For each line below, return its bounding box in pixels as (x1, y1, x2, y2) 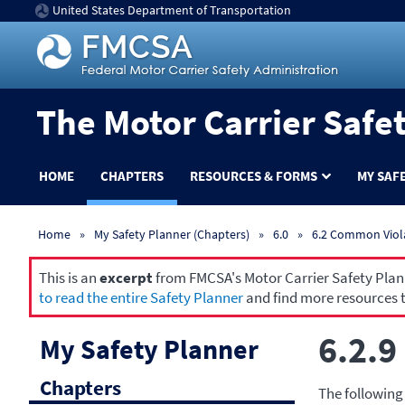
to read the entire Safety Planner (39, 287, 243, 307)
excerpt (99, 267, 153, 287)
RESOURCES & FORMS (189, 167, 317, 184)
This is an (39, 267, 99, 287)
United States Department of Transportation (52, 2, 292, 18)
